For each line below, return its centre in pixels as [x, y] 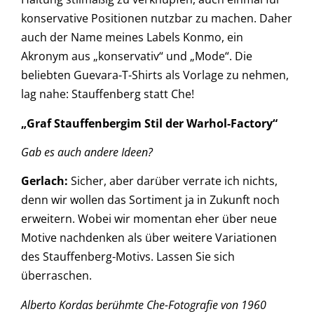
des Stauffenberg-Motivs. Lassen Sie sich [128, 257]
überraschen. [56, 276]
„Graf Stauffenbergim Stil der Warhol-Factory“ [149, 123]
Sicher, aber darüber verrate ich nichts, [173, 181]
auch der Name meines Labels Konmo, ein [132, 37]
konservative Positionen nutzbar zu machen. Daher [157, 19]
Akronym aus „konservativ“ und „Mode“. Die [137, 56]
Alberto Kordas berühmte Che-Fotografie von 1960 [144, 305]
